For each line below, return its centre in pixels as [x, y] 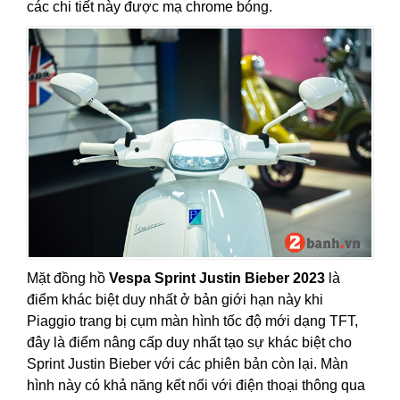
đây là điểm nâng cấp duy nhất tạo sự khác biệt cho [189, 342]
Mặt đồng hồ [68, 278]
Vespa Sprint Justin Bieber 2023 [217, 278]
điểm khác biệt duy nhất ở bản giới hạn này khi [175, 300]
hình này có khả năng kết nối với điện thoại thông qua [196, 385]
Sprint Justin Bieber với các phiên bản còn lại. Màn [187, 364]
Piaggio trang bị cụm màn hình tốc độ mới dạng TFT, [192, 321]
